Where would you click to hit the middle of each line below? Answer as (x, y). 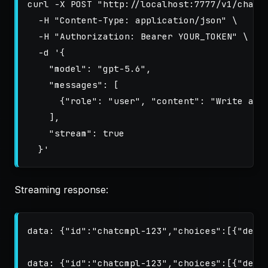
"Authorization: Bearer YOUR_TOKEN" (146, 36)
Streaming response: (61, 190)
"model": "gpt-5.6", (89, 68)
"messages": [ (73, 85)
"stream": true (76, 133)
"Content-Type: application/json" (141, 20)
